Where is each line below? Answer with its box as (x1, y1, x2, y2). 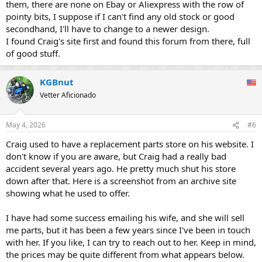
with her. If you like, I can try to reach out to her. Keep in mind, (6, 236, 256, 248)
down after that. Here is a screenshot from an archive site (6, 175, 236, 187)
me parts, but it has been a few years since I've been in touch (6, 224, 250, 236)
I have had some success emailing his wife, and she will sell (6, 212, 244, 223)
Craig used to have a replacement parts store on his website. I (6, 138, 254, 150)
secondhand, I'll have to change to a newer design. (6, 22, 209, 35)
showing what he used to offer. (6, 187, 130, 199)
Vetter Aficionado (40, 89, 96, 100)
